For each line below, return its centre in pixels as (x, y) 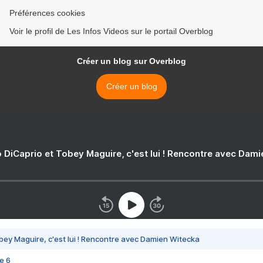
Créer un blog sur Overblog (131, 61)
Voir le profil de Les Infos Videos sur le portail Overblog (111, 31)
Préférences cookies (47, 13)
